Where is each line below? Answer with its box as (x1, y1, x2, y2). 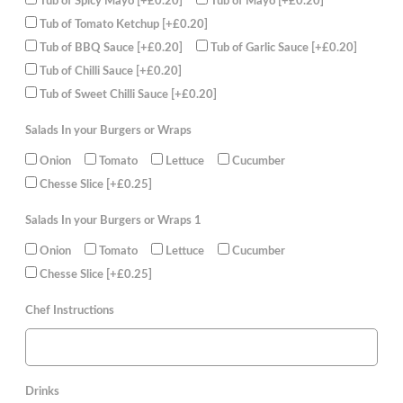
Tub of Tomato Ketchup (40, 17, 162, 31)
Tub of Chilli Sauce (40, 64, 136, 77)
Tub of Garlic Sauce (210, 40, 311, 54)
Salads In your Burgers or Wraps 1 (25, 214, 201, 228)
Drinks (25, 385, 59, 399)
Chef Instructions (25, 304, 114, 318)
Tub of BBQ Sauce (40, 40, 137, 54)
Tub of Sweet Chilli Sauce (40, 87, 171, 101)
